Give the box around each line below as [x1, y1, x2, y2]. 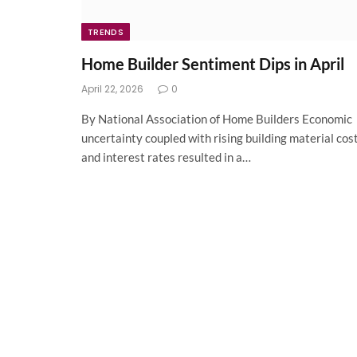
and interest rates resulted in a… [81, 150, 251, 165]
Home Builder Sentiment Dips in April [81, 54, 344, 74]
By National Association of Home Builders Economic [81, 112, 352, 127]
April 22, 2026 [81, 82, 143, 96]
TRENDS [88, 25, 124, 39]
